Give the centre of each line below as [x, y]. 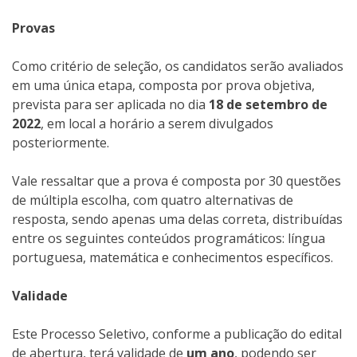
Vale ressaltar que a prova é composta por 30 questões [177, 181]
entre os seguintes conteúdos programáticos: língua [169, 239]
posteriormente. [61, 143]
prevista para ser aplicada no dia [110, 105]
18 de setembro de [268, 105]
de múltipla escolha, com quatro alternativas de [153, 200]
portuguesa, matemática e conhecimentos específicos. [173, 258]
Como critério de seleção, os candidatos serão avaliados [178, 67]
